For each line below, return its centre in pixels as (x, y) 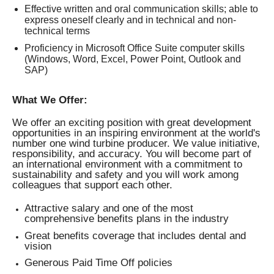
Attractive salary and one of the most (109, 208)
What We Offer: (50, 99)
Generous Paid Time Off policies (100, 263)
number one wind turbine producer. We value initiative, (136, 143)
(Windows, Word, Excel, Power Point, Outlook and (133, 59)
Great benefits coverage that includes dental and (135, 235)
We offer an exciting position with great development (132, 123)
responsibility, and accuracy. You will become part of (132, 154)
